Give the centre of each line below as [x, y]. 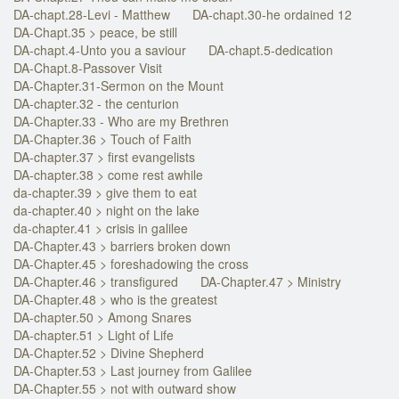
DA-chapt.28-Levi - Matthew [92, 14]
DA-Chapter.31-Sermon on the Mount [118, 85]
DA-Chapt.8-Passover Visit [88, 67]
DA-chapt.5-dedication [271, 49]
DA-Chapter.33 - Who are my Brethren [121, 121]
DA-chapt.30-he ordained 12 [272, 14]
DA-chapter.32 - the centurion [96, 103]
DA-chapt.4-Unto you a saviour [100, 49]
